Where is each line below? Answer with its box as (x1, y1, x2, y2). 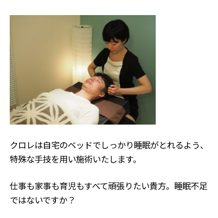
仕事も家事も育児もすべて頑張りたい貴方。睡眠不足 (9, 179, 207, 192)
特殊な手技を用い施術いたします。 (9, 152, 141, 165)
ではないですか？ (9, 193, 75, 206)
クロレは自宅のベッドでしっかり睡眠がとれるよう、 (9, 138, 208, 151)
